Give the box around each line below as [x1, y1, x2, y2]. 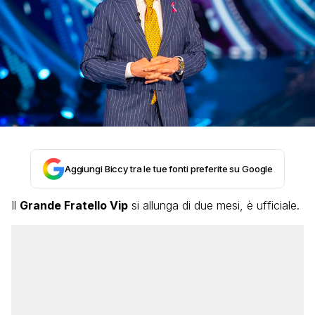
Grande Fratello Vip [20, 198, 128, 213]
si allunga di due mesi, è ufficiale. [128, 198, 300, 213]
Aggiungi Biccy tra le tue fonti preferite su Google [64, 163, 274, 175]
